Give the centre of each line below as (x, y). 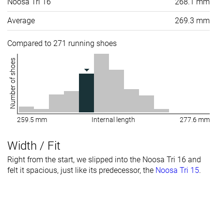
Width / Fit (34, 146)
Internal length (113, 120)
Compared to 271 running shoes (62, 44)
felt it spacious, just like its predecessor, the (81, 170)
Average (21, 21)
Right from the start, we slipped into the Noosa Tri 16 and (104, 160)
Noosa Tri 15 (177, 170)
